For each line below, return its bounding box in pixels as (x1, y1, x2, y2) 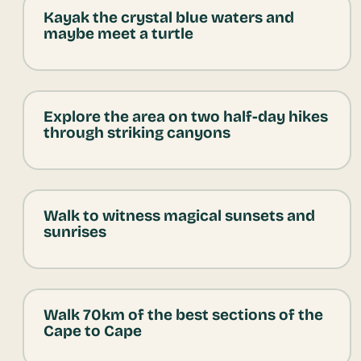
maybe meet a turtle (43, 24, 193, 44)
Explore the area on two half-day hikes (43, 107, 328, 127)
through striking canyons (43, 123, 230, 143)
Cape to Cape (43, 322, 142, 341)
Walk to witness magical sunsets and (43, 206, 315, 226)
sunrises (43, 222, 106, 242)
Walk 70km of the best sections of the (43, 305, 323, 325)
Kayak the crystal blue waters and (43, 8, 294, 27)
